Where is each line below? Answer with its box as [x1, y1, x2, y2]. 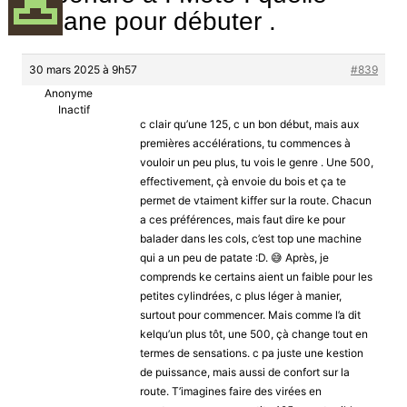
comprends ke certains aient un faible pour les [139, 269, 372, 283]
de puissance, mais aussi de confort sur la [139, 364, 350, 379]
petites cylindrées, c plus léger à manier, [139, 288, 342, 303]
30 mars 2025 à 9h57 [28, 62, 137, 76]
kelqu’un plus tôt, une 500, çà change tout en [139, 326, 368, 341]
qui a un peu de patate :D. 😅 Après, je [139, 250, 329, 264]
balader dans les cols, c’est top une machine [139, 231, 362, 245]
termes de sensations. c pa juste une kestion [139, 345, 363, 360]
